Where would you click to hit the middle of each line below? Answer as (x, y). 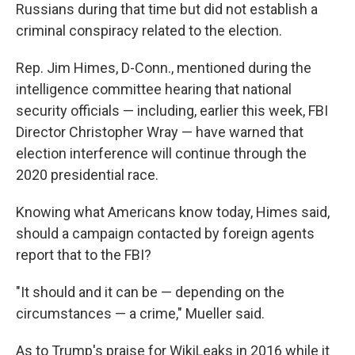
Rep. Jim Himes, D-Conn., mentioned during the (164, 68)
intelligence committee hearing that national (154, 90)
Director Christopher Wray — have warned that (160, 132)
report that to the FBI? (84, 255)
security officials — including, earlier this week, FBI (172, 111)
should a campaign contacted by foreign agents (165, 234)
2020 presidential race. (87, 175)
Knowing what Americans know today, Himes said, (173, 212)
